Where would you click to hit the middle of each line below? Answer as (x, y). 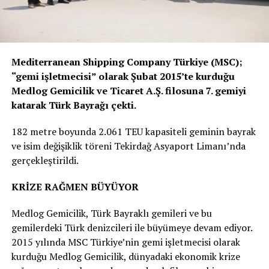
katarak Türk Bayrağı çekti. (74, 105)
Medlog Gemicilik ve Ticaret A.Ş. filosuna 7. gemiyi (128, 90)
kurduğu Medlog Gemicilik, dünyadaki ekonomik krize (125, 256)
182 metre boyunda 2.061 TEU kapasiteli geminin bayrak (133, 131)
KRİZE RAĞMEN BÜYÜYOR (75, 186)
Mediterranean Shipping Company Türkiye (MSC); (127, 62)
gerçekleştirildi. (45, 160)
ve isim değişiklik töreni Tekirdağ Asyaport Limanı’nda (128, 146)
